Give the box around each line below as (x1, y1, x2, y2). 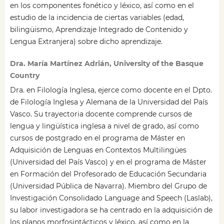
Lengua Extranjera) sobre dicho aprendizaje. (9, 37, 162, 46)
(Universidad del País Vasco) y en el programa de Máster (9, 157, 206, 167)
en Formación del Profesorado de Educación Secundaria (9, 169, 206, 179)
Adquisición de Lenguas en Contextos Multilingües (9, 145, 186, 155)
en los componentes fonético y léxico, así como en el (9, 1, 194, 10)
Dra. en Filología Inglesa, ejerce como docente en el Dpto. (9, 85, 212, 95)
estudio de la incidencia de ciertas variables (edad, (9, 13, 184, 22)
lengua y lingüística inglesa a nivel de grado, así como (9, 121, 199, 131)
